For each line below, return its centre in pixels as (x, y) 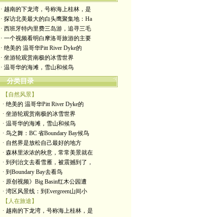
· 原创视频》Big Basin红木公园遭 (45, 182)
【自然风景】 (20, 94)
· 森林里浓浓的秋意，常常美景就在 (48, 153)
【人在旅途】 (20, 201)
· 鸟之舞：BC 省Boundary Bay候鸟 (46, 133)
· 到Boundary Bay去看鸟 (32, 172)
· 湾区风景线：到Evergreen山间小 (45, 191)
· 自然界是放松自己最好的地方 (42, 143)
